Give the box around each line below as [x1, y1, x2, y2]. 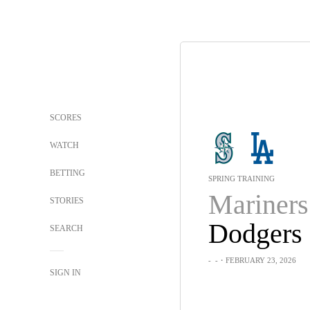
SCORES [50, 113, 82, 122]
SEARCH [50, 224, 85, 233]
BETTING [50, 168, 85, 178]
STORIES [50, 196, 84, 206]
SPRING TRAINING [208, 174, 275, 183]
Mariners [208, 189, 309, 220]
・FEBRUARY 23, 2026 [217, 256, 296, 264]
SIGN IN [50, 268, 81, 277]
